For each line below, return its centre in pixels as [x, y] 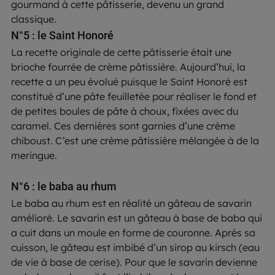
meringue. [34, 155]
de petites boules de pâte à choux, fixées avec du [125, 111]
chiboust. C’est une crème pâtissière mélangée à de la [135, 140]
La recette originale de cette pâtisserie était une [121, 52]
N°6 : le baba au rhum [64, 186]
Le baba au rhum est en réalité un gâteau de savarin [131, 203]
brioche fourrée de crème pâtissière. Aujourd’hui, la [128, 67]
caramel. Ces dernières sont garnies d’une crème [123, 126]
